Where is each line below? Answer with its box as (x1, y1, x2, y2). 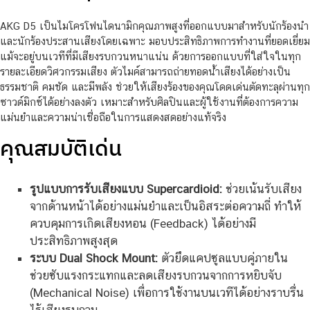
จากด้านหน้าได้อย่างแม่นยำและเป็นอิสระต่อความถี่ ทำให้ (29, 199, 301, 214)
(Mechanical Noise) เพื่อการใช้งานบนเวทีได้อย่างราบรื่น (29, 286, 304, 300)
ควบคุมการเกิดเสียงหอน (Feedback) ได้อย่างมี (29, 217, 256, 231)
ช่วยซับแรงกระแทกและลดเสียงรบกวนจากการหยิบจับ (29, 268, 282, 283)
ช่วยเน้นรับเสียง (221, 182, 302, 197)
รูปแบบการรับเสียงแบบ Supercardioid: (29, 182, 222, 197)
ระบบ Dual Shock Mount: (29, 251, 158, 266)
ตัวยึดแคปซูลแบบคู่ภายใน (157, 251, 288, 266)
